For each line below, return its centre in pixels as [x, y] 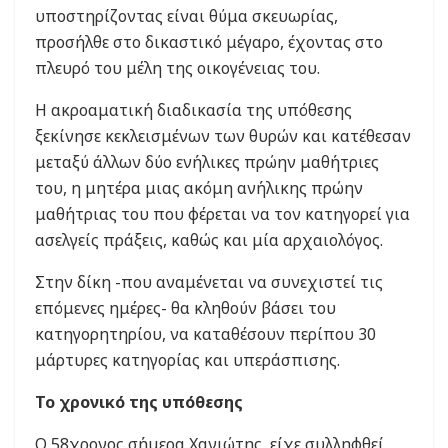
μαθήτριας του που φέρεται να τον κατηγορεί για [222, 213]
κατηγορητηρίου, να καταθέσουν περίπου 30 [205, 333]
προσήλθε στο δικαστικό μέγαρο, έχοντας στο [209, 41]
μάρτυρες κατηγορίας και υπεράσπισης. [187, 359]
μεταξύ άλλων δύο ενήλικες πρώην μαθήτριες [207, 161]
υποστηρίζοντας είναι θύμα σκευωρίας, [186, 15]
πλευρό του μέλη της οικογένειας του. [177, 67]
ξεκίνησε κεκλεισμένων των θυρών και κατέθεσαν [223, 135]
